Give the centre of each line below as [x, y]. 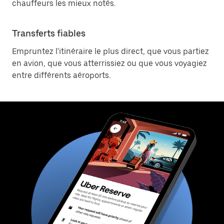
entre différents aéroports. [61, 75]
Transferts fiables [49, 33]
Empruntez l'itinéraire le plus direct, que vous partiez [110, 51]
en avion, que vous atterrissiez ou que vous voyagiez [109, 63]
